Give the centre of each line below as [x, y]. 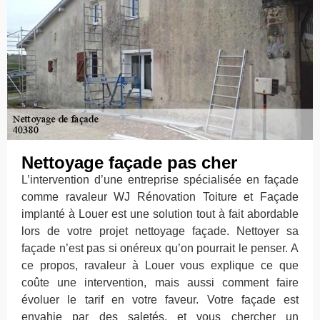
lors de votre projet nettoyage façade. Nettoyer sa [160, 231]
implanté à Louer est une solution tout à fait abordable [160, 214]
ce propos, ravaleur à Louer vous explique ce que [160, 266]
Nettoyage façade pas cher [129, 163]
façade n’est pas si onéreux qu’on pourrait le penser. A [160, 249]
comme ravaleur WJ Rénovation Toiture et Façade [160, 197]
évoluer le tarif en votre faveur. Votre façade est [160, 300]
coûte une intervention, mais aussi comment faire [160, 283]
